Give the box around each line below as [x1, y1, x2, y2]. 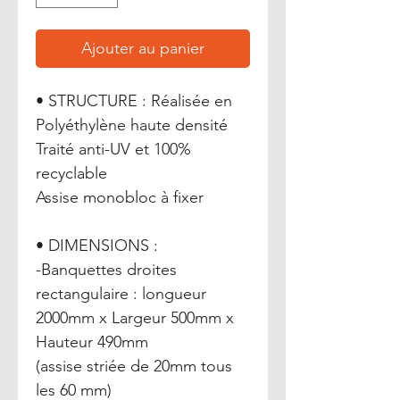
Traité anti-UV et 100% [36, 139, 191, 159]
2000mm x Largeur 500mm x [36, 308, 234, 328]
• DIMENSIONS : [36, 236, 158, 255]
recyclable [36, 163, 107, 183]
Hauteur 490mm [36, 332, 148, 352]
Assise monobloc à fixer [36, 187, 204, 207]
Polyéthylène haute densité [36, 115, 228, 135]
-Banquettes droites [36, 260, 177, 279]
